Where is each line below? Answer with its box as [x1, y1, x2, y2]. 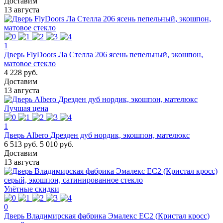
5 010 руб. [40, 139, 74, 148]
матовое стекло [4, 59, 56, 68]
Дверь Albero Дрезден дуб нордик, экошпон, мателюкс [4, 130, 190, 139]
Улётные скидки [4, 184, 59, 193]
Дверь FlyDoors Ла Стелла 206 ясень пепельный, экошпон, [4, 50, 203, 59]
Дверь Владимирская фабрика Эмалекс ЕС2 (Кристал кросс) [4, 211, 210, 220]
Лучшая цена [4, 104, 48, 112]
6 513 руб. [4, 139, 38, 148]
